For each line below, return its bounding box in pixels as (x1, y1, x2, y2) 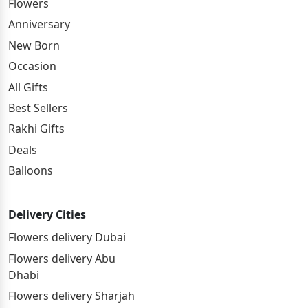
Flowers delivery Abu (8, 250, 115, 266)
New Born (8, 37, 60, 53)
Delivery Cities (8, 207, 86, 223)
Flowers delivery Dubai (8, 230, 126, 245)
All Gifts (8, 79, 48, 95)
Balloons (8, 163, 53, 178)
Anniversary (8, 16, 70, 32)
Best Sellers (8, 100, 68, 115)
